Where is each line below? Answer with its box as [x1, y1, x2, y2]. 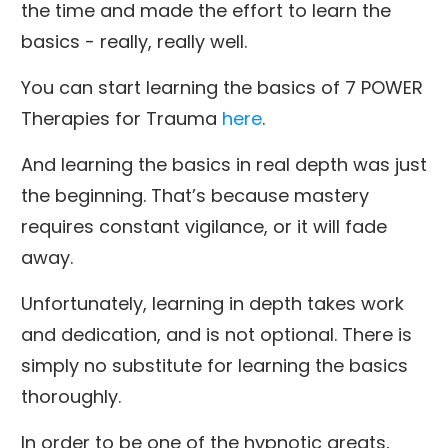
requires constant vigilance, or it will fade [21, 213, 387, 239]
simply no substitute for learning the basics [21, 352, 408, 378]
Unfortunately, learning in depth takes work [21, 290, 404, 316]
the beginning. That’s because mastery [21, 182, 369, 208]
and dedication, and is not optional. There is [21, 321, 412, 347]
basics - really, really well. [21, 28, 247, 54]
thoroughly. [21, 383, 121, 409]
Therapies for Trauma [21, 105, 222, 131]
